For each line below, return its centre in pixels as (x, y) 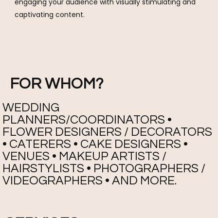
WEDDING (31, 108)
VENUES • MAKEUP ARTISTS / (84, 156)
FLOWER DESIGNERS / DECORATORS (107, 132)
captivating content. (50, 14)
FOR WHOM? (56, 84)
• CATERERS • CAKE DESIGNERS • (95, 144)
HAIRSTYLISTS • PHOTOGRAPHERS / (104, 169)
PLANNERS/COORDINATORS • (87, 120)
